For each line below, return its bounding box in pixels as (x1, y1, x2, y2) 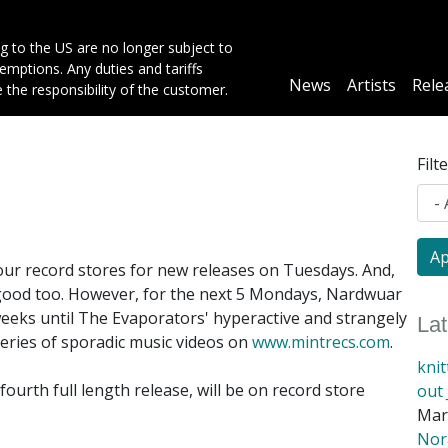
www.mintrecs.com (252, 331, 390, 354)
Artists (347, 73, 397, 96)
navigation (281, 89, 372, 112)
